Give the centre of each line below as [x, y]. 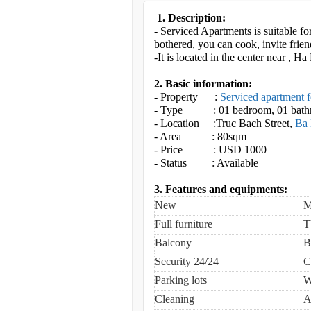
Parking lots [181, 280]
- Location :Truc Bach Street [222, 123]
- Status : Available [208, 163]
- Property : [187, 97]
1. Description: [191, 18]
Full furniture [184, 224]
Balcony [173, 243]
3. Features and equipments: [221, 189]
